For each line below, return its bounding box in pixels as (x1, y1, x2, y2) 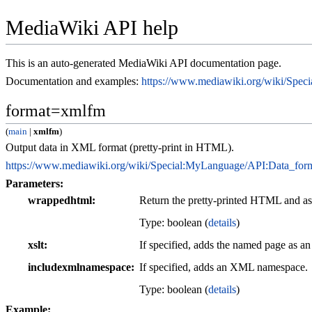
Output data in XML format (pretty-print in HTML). (6, 141, 234, 154)
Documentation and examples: (6, 75, 141, 88)
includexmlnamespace (28, 261, 131, 274)
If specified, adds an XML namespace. (139, 261, 308, 274)
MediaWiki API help (6, 16, 178, 40)
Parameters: (6, 178, 63, 190)
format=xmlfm (6, 102, 106, 120)
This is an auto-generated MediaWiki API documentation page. (6, 57, 281, 70)
